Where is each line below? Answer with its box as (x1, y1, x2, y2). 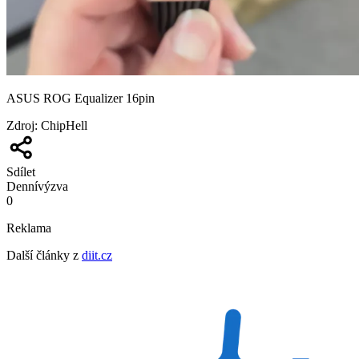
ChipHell (41, 118, 87, 132)
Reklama (6, 220, 51, 235)
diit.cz (82, 248, 112, 262)
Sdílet (6, 164, 35, 179)
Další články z (6, 248, 79, 262)
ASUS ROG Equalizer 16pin (6, 91, 155, 105)
